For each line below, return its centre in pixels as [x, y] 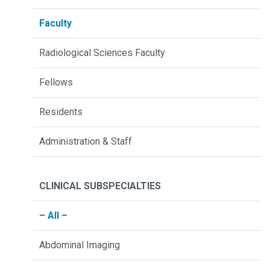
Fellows [56, 82]
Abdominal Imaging [80, 245]
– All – [53, 215]
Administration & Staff [86, 141]
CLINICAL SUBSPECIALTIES [100, 186]
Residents [61, 111]
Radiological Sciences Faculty [102, 52]
